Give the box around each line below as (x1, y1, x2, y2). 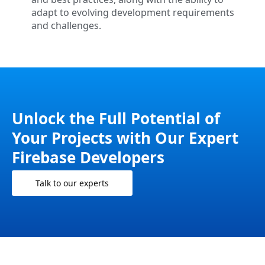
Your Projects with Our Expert (12, 127, 238, 148)
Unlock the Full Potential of (12, 107, 220, 129)
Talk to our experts (35, 177, 109, 189)
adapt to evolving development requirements (31, 5, 234, 19)
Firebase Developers (12, 146, 164, 168)
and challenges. (31, 18, 101, 32)
